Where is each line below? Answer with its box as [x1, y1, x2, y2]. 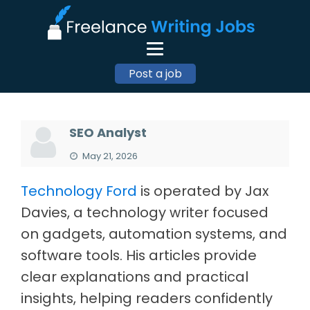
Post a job [128, 66, 182, 82]
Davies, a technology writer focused [21, 202, 268, 222]
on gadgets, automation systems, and [21, 224, 287, 244]
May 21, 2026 [80, 149, 138, 163]
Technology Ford [21, 181, 137, 201]
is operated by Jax [137, 181, 268, 201]
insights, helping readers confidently [21, 288, 273, 308]
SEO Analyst [69, 124, 147, 141]
